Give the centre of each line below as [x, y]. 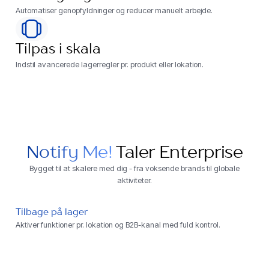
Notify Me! [69, 154]
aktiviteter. [134, 181]
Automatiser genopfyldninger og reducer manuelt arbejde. [114, 10]
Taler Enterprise [180, 154]
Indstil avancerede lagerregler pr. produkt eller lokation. [109, 64]
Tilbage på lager [51, 213]
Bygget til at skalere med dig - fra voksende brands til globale [134, 169]
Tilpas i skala [58, 50]
